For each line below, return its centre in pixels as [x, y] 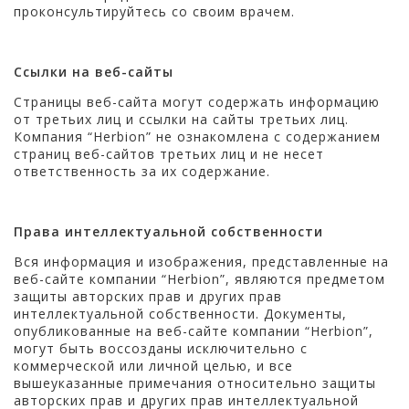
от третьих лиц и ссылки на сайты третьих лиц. [181, 119]
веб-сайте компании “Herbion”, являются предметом [199, 278]
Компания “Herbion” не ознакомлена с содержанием [197, 136]
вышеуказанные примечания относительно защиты [195, 383]
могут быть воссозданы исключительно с [161, 348]
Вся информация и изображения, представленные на [201, 261]
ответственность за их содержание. [142, 171]
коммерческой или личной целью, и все [153, 365]
